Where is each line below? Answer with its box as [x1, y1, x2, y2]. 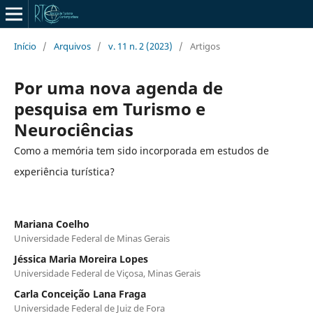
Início [13, 39, 36, 52]
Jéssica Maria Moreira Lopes [13, 252, 148, 265]
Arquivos [53, 39, 91, 52]
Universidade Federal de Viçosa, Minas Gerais [13, 266, 201, 279]
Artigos [189, 39, 220, 52]
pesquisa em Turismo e [13, 96, 205, 120]
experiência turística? [13, 164, 115, 178]
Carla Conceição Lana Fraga [13, 286, 146, 300]
